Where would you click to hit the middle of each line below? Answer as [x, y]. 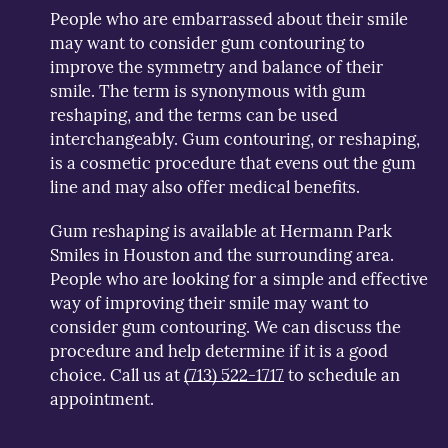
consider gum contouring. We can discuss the [225, 326]
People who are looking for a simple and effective [239, 278]
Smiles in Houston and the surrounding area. [222, 254]
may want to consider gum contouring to [207, 42]
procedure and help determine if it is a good [219, 350]
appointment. [102, 398]
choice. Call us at [117, 374]
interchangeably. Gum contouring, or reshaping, [235, 138]
